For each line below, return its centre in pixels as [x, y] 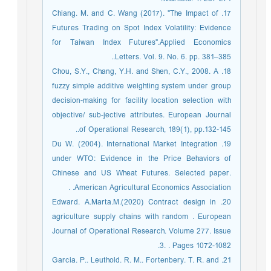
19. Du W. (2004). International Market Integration [138, 144]
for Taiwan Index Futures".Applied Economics [145, 43]
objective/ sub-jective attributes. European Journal [145, 115]
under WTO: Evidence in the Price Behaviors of [145, 159]
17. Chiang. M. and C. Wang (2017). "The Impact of [138, 14]
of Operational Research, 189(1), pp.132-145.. [158, 130]
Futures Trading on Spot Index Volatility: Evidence [145, 28]
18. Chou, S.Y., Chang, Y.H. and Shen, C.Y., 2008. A [139, 72]
